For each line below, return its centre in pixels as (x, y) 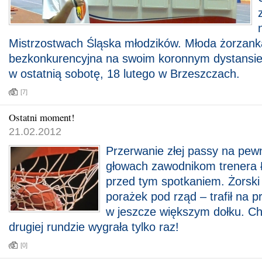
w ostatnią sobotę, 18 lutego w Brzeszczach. (124, 74)
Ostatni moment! (42, 117)
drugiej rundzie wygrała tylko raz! (94, 227)
